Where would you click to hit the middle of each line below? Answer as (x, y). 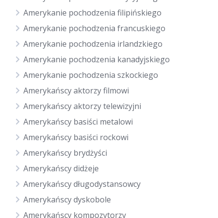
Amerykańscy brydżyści (65, 153)
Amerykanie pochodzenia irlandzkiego (93, 44)
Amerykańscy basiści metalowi (78, 122)
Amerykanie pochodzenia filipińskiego (92, 13)
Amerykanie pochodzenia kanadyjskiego (97, 59)
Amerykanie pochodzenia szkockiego (91, 75)
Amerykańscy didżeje (61, 168)
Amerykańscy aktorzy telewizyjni (82, 106)
